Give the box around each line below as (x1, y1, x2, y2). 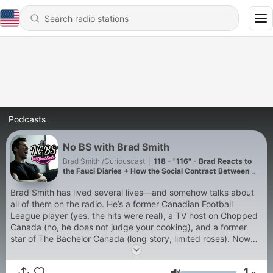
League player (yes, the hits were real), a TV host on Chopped (10, 210, 258, 221)
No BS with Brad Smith (63, 140, 169, 153)
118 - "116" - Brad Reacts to (154, 156, 252, 166)
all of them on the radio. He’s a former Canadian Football (10, 199, 233, 209)
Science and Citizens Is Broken (63, 175, 172, 185)
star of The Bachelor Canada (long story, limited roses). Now (10, 233, 232, 244)
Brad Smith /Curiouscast (102, 156, 145, 166)
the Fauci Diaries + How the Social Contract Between (63, 166, 249, 175)
